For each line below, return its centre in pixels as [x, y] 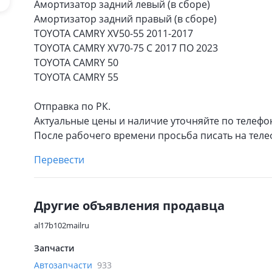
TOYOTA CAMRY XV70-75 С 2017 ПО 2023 [126, 48]
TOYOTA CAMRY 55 [76, 77]
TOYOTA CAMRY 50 [76, 63]
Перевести [59, 160]
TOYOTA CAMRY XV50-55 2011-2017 [114, 33]
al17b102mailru [62, 225]
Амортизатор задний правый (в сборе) [125, 19]
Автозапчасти [64, 265]
